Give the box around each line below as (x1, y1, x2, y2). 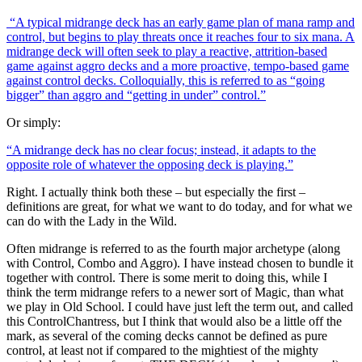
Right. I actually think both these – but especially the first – (6, 184, 305, 199)
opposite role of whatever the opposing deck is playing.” (6, 157, 293, 171)
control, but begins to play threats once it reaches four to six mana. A (6, 29, 355, 44)
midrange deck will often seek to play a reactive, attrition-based (6, 44, 327, 58)
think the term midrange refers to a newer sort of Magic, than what (6, 284, 343, 299)
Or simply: (6, 115, 61, 129)
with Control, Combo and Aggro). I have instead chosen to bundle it (6, 255, 353, 270)
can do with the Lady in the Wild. (6, 213, 177, 228)
